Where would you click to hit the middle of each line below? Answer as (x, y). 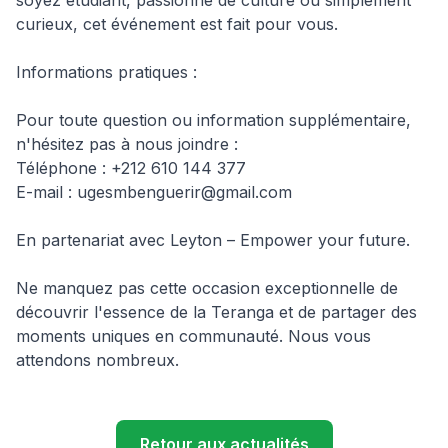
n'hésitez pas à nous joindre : (127, 144)
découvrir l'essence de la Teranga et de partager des (216, 312)
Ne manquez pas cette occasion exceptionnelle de (207, 288)
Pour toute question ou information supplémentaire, (213, 120)
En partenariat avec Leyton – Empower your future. (213, 240)
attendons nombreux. (97, 360)
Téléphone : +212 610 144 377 (131, 168)
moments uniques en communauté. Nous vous (193, 336)
